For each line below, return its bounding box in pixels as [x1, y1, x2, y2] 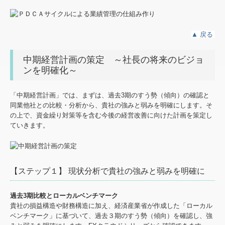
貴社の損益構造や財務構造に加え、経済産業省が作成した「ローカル [10, 201, 212, 209]
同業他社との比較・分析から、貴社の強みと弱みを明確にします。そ [10, 101, 212, 109]
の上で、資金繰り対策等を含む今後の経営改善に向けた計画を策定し [10, 111, 212, 120]
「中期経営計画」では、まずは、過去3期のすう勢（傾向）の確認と [10, 91, 209, 99]
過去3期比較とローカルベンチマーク [10, 191, 118, 199]
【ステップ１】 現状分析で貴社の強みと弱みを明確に [10, 166, 205, 175]
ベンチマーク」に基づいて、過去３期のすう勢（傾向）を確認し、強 [10, 211, 212, 219]
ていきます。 [10, 122, 49, 130]
